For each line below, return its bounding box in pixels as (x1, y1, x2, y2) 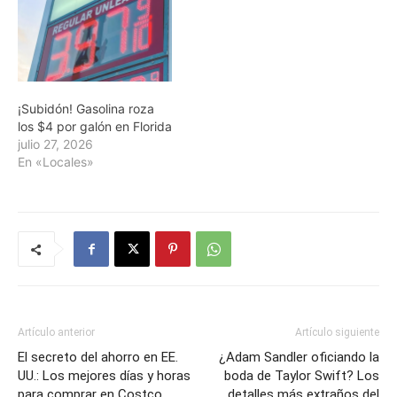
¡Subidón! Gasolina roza (18, 101, 154, 117)
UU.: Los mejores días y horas (18, 368, 191, 385)
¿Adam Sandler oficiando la (219, 349, 379, 366)
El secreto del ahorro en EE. (18, 349, 178, 366)
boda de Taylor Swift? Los (224, 368, 379, 385)
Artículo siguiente (295, 326, 379, 339)
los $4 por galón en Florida (18, 119, 172, 135)
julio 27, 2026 (18, 136, 93, 152)
